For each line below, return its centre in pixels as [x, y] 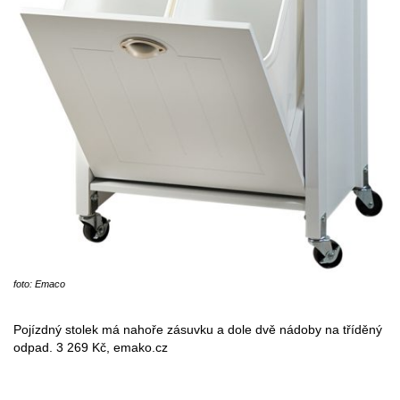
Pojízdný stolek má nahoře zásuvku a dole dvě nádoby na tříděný [198, 330]
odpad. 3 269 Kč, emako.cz [91, 348]
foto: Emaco [39, 284]
